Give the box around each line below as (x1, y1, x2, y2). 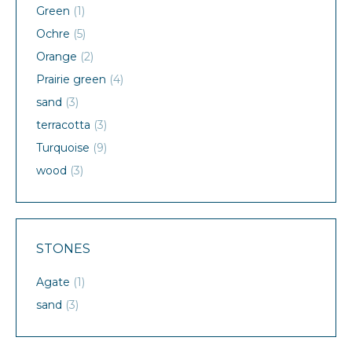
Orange (36, 49, 77, 64)
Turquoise (36, 141, 90, 156)
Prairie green (36, 72, 106, 87)
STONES (36, 241, 90, 257)
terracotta (36, 118, 90, 133)
